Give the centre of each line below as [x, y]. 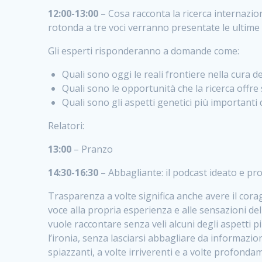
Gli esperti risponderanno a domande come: [144, 51]
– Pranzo [92, 149]
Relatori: [66, 125]
